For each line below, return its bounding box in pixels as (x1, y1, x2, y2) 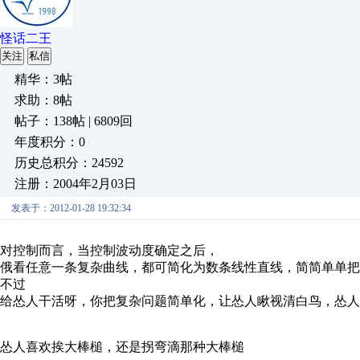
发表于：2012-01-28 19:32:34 (11, 202, 131, 214)
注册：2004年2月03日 (14, 177, 137, 190)
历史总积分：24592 (14, 156, 124, 170)
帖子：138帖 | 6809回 (14, 114, 133, 128)
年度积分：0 (14, 135, 85, 149)
